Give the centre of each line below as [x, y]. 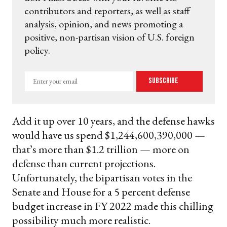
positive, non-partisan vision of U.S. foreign [109, 37]
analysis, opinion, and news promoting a [104, 24]
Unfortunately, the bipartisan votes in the [102, 177]
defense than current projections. [84, 163]
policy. [37, 50]
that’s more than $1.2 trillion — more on [101, 149]
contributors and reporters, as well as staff [107, 10]
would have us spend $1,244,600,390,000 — [109, 135]
